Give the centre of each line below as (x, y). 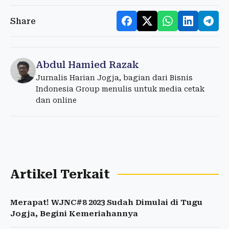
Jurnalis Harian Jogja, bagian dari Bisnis (114, 78)
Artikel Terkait (60, 175)
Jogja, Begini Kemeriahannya (74, 214)
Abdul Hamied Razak (87, 65)
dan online (56, 100)
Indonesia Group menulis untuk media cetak (120, 89)
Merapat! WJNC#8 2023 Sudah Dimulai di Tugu (106, 203)
